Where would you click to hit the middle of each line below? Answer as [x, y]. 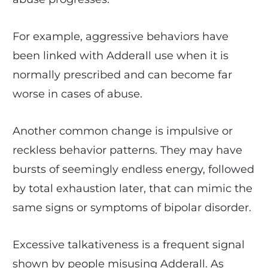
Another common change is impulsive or [122, 131]
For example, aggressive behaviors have [120, 36]
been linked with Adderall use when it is [120, 55]
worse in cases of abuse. [77, 94]
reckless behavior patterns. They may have [127, 150]
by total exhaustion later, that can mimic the [132, 188]
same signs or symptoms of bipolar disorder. [132, 207]
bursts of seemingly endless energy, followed [133, 169]
